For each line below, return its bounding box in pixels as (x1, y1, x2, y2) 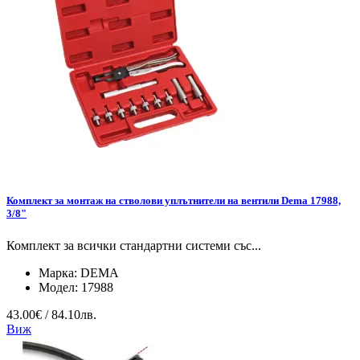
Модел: (39, 280, 81, 294)
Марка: (39, 265, 80, 280)
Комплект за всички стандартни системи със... (6, 238, 261, 252)
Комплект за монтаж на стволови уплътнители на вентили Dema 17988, (6, 194, 341, 207)
